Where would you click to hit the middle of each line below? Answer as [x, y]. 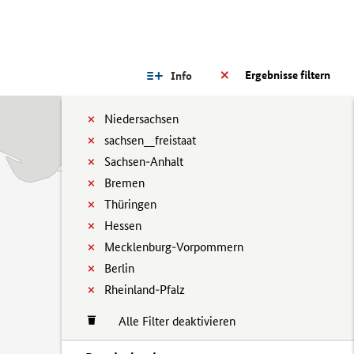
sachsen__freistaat [150, 140]
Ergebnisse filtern [288, 75]
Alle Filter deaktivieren [169, 321]
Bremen [124, 183]
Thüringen [130, 204]
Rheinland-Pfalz [145, 290]
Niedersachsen [141, 119]
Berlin [119, 268]
